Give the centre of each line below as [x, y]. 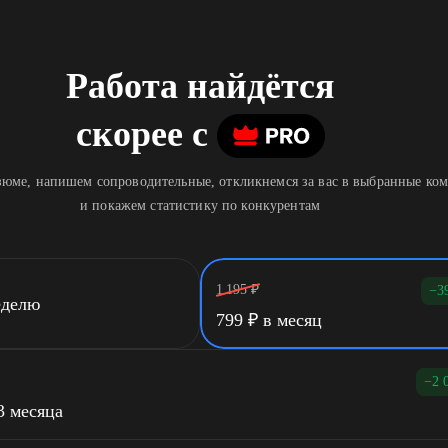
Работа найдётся [200, 86]
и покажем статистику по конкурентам [200, 205]
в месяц [290, 320]
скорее [129, 134]
